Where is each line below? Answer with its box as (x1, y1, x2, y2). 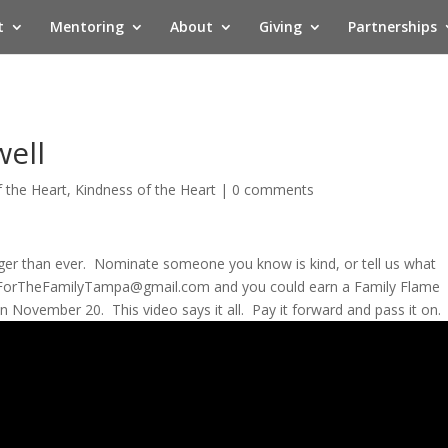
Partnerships (347, 17, 437, 36)
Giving (258, 17, 302, 36)
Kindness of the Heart (75, 180, 217, 199)
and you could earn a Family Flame (210, 277, 441, 296)
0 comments (232, 180, 315, 199)
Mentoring (49, 17, 124, 36)
